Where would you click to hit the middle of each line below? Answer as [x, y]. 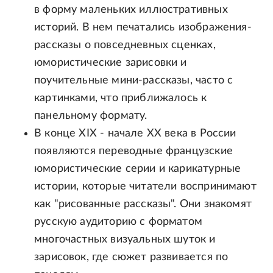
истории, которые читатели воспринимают [145, 187]
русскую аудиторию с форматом [119, 222]
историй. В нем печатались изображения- [143, 28]
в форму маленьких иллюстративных [131, 10]
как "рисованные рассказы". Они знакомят [143, 204]
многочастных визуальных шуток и [125, 240]
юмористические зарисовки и [111, 63]
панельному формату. [91, 116]
